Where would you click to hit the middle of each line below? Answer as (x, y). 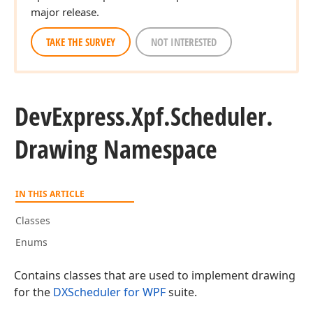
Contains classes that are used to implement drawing (155, 275)
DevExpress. (73, 116)
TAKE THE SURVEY (81, 42)
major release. (65, 12)
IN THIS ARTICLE (50, 194)
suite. (181, 292)
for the (34, 292)
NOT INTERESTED (184, 42)
